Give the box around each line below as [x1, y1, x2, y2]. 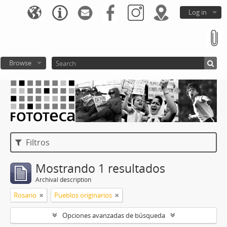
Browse [9, 58, 31, 67]
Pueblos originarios [54, 190, 112, 200]
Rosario [14, 190, 36, 200]
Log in [188, 8, 207, 17]
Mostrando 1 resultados [35, 160, 165, 176]
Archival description [35, 175, 91, 184]
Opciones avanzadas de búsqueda [62, 210, 165, 220]
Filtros [24, 136, 50, 148]
